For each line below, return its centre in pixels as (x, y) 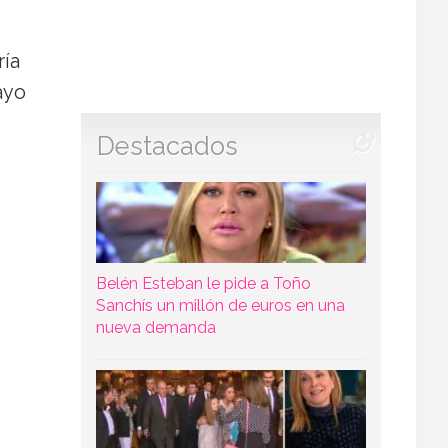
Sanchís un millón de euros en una (220, 305)
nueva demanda (155, 327)
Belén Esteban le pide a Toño (203, 283)
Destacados (167, 145)
